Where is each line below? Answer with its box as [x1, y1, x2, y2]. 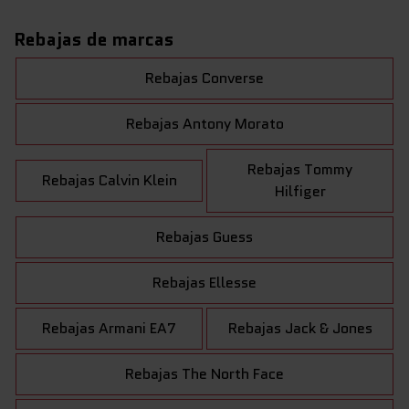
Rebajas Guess [156, 226, 253, 248]
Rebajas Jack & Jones [227, 318, 372, 340]
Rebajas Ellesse [152, 272, 257, 294]
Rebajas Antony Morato [125, 113, 284, 135]
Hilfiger [274, 181, 326, 203]
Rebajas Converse [145, 68, 264, 89]
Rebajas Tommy [247, 159, 352, 181]
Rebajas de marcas [14, 26, 174, 53]
